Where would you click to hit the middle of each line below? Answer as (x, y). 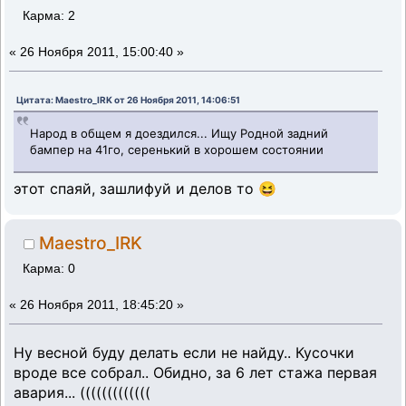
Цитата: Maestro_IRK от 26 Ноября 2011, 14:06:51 (128, 99)
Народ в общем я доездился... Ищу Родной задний (179, 134)
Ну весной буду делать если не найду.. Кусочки (184, 352)
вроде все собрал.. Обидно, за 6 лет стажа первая (195, 372)
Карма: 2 (49, 16)
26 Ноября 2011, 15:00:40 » (102, 53)
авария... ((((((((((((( (82, 392)
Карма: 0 (49, 269)
